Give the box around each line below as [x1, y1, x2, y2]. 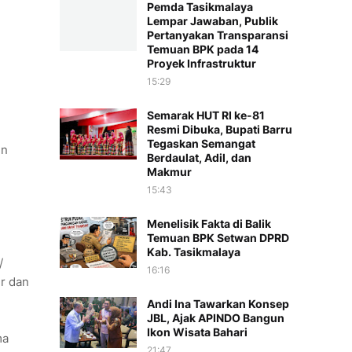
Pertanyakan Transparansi [147, 28, 288, 42]
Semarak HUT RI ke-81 [147, 108, 265, 122]
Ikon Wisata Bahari [147, 325, 247, 339]
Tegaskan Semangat [147, 137, 255, 150]
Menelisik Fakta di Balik [147, 217, 271, 230]
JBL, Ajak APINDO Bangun [147, 311, 284, 324]
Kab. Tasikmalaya [147, 245, 240, 258]
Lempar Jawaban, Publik [147, 14, 278, 27]
